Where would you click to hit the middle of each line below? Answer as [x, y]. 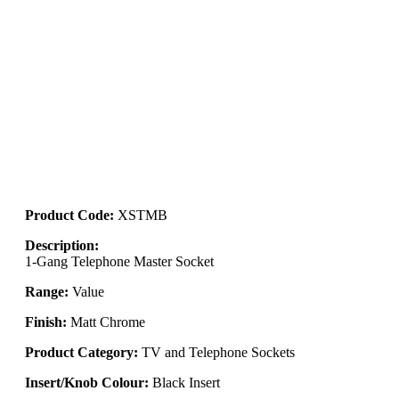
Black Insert [184, 382]
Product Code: [71, 215]
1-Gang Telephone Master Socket [119, 261]
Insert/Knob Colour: [87, 382]
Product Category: [81, 352]
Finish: [46, 322]
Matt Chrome [106, 322]
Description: [62, 245]
